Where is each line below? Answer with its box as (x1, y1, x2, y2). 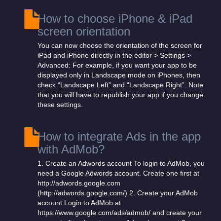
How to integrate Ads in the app (37, 130, 201, 143)
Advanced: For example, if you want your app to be (37, 61, 197, 69)
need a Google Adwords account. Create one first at (37, 169, 199, 177)
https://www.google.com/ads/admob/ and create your (37, 209, 202, 217)
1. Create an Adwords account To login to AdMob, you (37, 159, 205, 167)
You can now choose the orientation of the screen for (37, 41, 202, 49)
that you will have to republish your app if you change (37, 91, 203, 99)
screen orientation (37, 25, 130, 38)
